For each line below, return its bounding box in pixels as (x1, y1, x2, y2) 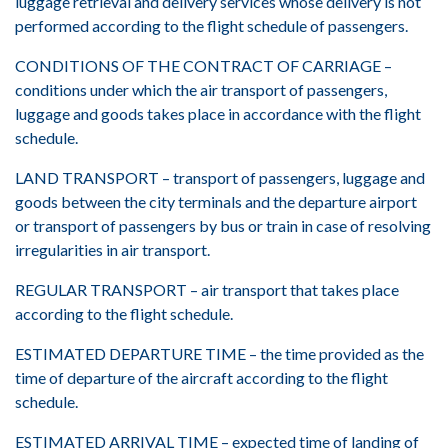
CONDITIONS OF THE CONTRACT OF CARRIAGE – (15, 56, 392, 75)
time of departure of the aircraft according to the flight (15, 368, 388, 387)
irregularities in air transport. (15, 240, 210, 259)
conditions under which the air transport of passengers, (15, 80, 387, 99)
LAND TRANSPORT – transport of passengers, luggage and (15, 168, 425, 187)
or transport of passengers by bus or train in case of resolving (15, 216, 431, 235)
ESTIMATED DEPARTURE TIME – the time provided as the (15, 344, 424, 363)
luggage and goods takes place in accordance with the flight (15, 104, 421, 123)
